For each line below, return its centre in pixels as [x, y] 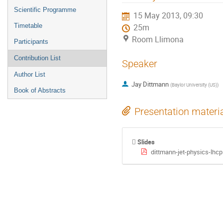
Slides [146, 142]
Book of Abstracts [40, 90]
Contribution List [37, 58]
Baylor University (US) [194, 85]
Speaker [140, 64]
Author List [30, 74]
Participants [31, 42]
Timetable [28, 26]
